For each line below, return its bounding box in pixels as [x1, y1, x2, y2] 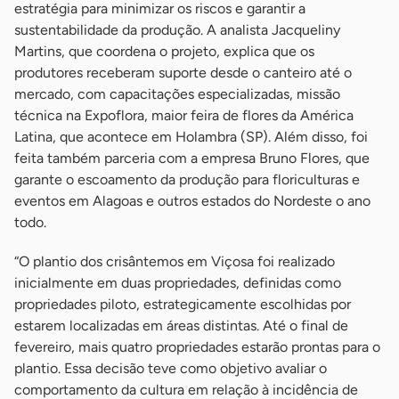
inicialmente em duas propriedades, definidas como [14, 274, 341, 292]
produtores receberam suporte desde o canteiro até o [14, 64, 352, 82]
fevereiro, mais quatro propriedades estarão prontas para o [14, 338, 380, 356]
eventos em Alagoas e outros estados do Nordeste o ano [14, 192, 370, 210]
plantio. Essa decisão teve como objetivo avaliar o [14, 360, 327, 378]
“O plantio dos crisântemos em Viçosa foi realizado [14, 253, 335, 271]
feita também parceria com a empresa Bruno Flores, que [14, 150, 370, 167]
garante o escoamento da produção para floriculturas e [14, 171, 360, 189]
